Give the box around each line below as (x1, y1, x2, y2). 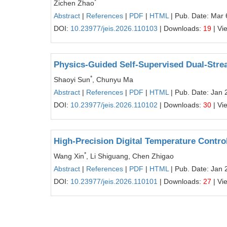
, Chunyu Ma (92, 75, 133, 84)
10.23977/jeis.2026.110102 (70, 101, 158, 109)
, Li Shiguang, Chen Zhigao (86, 152, 174, 160)
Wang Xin (54, 152, 84, 160)
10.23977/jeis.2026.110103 (70, 24, 158, 32)
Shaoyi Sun (54, 75, 90, 84)
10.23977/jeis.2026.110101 (70, 177, 158, 185)
